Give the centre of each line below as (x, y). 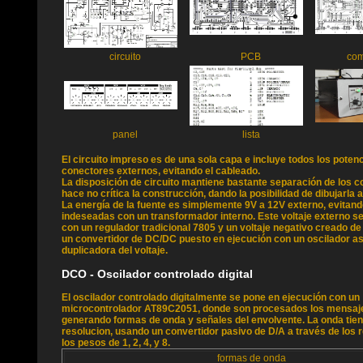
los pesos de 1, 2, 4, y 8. (116, 343)
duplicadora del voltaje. (115, 250)
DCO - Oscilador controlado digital (157, 274)
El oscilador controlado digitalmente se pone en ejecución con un (211, 297)
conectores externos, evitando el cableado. (161, 171)
